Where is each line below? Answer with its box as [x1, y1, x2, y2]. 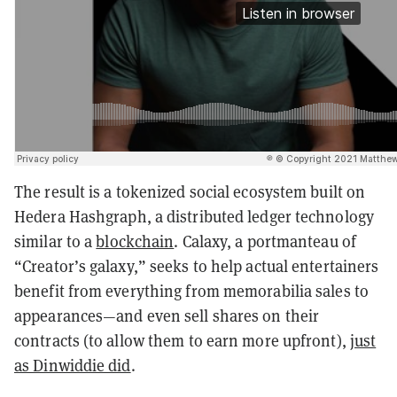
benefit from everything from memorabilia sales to [14, 280, 369, 301]
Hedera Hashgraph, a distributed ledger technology [14, 206, 374, 227]
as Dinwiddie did [14, 354, 131, 376]
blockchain [96, 230, 175, 252]
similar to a [14, 230, 97, 252]
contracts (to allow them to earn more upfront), [14, 330, 350, 351]
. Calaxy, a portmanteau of [174, 230, 356, 252]
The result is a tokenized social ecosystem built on [14, 181, 366, 202]
